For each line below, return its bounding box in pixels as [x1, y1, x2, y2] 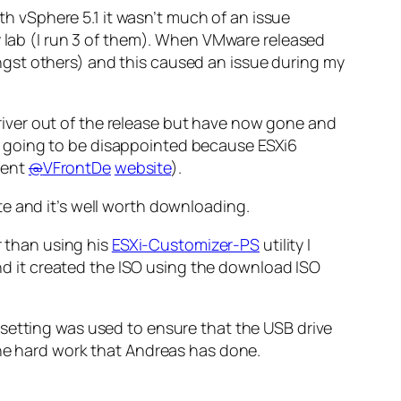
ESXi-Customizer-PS [111, 234, 260, 256]
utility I [260, 234, 311, 256]
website [114, 157, 172, 179]
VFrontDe [42, 157, 111, 179]
